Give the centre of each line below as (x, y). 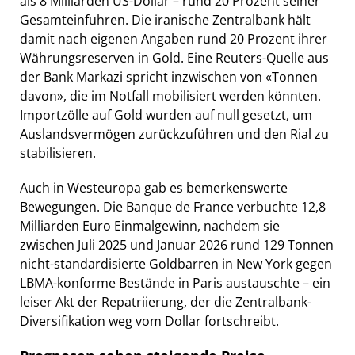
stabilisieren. (58, 153)
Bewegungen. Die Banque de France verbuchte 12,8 (173, 206)
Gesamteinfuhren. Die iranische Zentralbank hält (165, 19)
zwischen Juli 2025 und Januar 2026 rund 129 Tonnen (177, 244)
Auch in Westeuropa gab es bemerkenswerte (154, 187)
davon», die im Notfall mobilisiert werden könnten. (170, 95)
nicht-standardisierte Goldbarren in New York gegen (176, 263)
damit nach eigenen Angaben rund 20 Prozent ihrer (174, 38)
